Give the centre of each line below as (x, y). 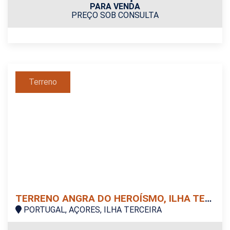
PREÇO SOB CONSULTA (115, 15)
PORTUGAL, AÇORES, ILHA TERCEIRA (92, 209)
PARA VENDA (115, 6)
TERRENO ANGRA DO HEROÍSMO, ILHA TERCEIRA (208, 198)
